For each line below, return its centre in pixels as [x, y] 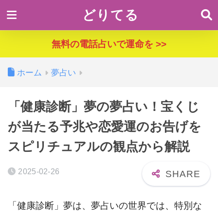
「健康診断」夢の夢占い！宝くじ [104, 107]
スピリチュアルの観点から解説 [99, 146]
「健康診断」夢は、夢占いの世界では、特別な [105, 205]
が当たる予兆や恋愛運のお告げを [105, 127]
